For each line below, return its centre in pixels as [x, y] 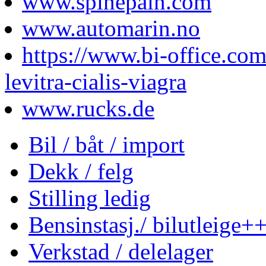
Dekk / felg [81, 171]
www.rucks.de [88, 108]
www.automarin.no [111, 28]
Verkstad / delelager [121, 251]
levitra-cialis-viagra [96, 81]
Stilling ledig [90, 198]
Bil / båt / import [107, 144]
